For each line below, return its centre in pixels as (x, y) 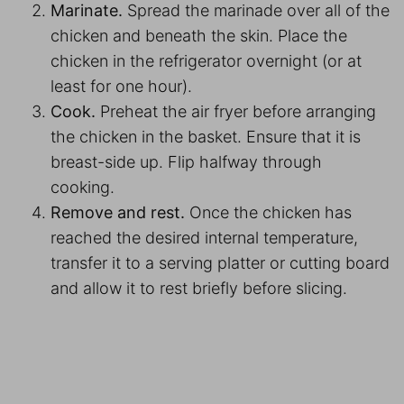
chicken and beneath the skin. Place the (199, 35)
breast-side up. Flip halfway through (186, 161)
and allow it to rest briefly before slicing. (201, 288)
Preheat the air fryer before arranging (236, 111)
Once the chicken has (268, 212)
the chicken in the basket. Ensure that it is (206, 136)
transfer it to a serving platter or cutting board (220, 262)
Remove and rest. (118, 212)
